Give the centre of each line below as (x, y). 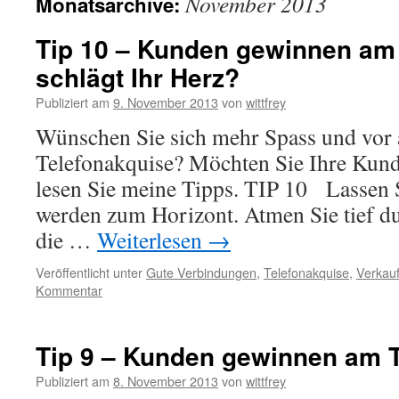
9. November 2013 (166, 102)
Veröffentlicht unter (89, 272)
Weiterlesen (152, 240)
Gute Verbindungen (201, 272)
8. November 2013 (166, 381)
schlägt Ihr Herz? (138, 77)
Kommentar (69, 290)
